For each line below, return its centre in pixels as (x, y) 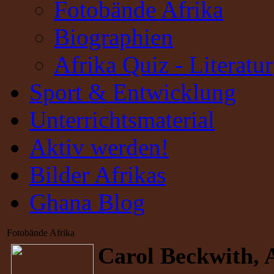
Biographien (113, 37)
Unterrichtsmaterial (122, 120)
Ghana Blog (87, 202)
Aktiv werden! (99, 147)
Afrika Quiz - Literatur (163, 65)
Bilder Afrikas (98, 175)
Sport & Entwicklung (133, 92)
